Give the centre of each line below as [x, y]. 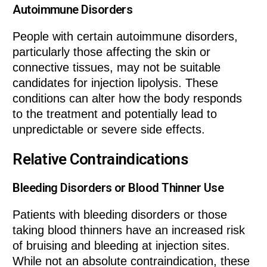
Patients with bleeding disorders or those [120, 215]
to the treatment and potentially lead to [115, 114]
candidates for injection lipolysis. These [116, 83]
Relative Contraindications [100, 159]
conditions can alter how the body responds [128, 99]
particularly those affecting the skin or [112, 52]
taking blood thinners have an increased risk [129, 230]
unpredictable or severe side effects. [109, 130]
